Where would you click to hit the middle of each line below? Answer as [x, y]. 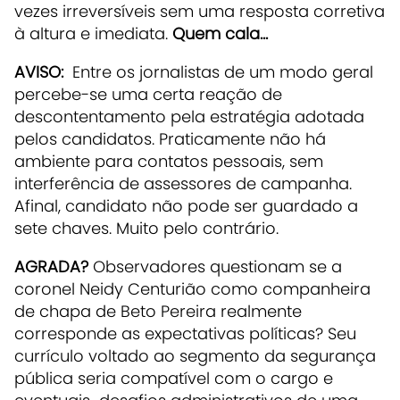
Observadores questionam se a [217, 266]
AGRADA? [54, 266]
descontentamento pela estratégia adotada [189, 116]
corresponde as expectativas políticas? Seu [185, 333]
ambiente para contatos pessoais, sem [169, 161]
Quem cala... [220, 33]
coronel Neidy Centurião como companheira [192, 288]
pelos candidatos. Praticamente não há [170, 138]
